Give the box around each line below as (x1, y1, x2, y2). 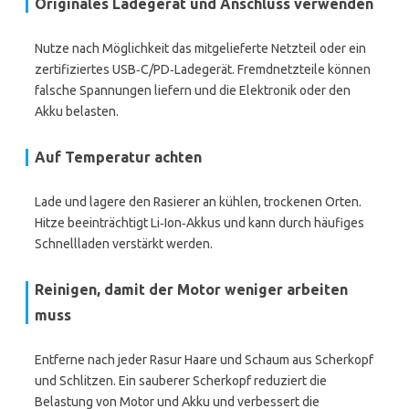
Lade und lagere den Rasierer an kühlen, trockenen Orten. (35, 194, 362, 209)
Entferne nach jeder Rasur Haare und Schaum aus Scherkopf (35, 352, 373, 367)
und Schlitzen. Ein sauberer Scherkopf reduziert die (35, 373, 327, 388)
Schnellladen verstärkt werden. (35, 236, 213, 251)
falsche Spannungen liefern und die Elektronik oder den (35, 83, 351, 98)
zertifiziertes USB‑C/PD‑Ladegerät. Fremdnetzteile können (35, 62, 371, 77)
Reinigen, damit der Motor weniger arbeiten (35, 281, 348, 298)
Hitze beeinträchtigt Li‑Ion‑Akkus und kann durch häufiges (35, 215, 364, 230)
